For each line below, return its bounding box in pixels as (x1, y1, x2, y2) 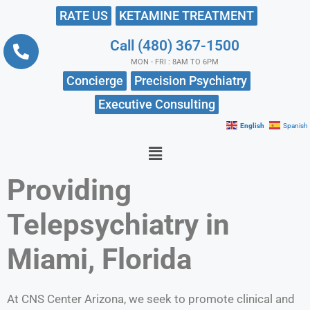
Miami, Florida (7, 242, 192, 277)
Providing (7, 173, 131, 208)
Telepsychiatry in (7, 208, 230, 242)
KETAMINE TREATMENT (119, 8, 254, 23)
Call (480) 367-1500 (109, 37, 239, 54)
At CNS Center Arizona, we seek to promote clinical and (7, 292, 295, 307)
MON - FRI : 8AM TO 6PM (130, 57, 219, 66)
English (240, 121, 264, 129)
